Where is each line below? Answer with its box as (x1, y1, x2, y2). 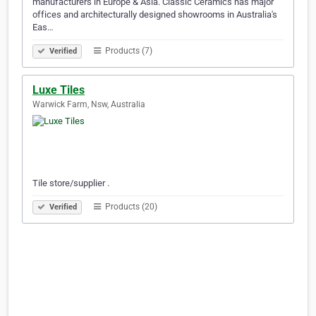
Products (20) (103, 202, 157, 212)
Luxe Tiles (32, 83, 85, 97)
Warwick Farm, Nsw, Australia (32, 99, 145, 110)
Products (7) (103, 46, 152, 56)
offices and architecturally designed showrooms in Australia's (32, 9, 277, 20)
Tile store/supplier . (32, 178, 109, 189)
